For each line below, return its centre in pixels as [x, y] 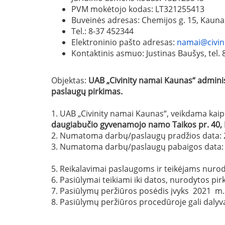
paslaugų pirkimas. [87, 91]
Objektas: [70, 80]
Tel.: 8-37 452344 [106, 31]
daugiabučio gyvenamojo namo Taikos [124, 124]
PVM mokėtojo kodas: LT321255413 [142, 9]
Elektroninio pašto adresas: [124, 42]
